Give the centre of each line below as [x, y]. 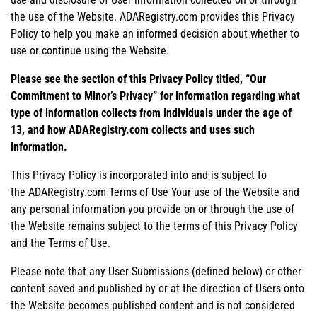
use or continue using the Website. [90, 50]
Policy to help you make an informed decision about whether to [155, 33]
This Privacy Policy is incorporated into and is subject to [139, 175]
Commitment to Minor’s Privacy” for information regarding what [155, 96]
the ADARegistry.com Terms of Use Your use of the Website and [155, 192]
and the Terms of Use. [60, 243]
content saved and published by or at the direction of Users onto [157, 288]
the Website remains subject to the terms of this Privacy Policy [154, 226]
